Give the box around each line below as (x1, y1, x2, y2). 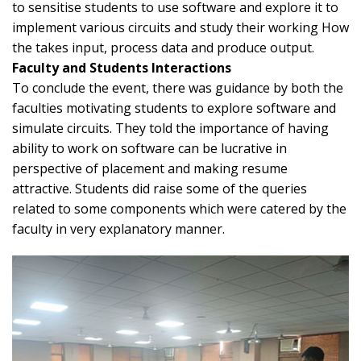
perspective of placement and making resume (12, 160, 288, 178)
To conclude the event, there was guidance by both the (12, 79, 343, 98)
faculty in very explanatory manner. (12, 220, 225, 239)
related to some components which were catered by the (12, 200, 346, 218)
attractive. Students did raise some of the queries (12, 180, 307, 198)
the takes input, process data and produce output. (12, 39, 314, 57)
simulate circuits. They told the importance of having (12, 119, 329, 138)
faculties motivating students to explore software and (12, 99, 336, 118)
